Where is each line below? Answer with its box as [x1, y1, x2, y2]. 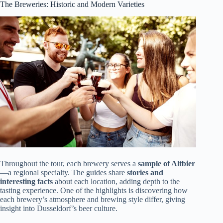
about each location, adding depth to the [53, 177, 180, 186]
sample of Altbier [138, 159, 195, 168]
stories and [127, 168, 163, 177]
